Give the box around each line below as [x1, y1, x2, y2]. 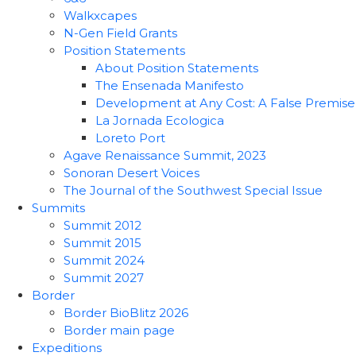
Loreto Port [95, 130, 165, 145]
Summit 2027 [64, 270, 144, 285]
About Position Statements [95, 60, 258, 75]
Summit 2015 [64, 235, 141, 250]
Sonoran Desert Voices [64, 165, 199, 180]
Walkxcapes [64, 8, 137, 23]
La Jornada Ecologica [95, 113, 224, 128]
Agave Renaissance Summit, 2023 [64, 148, 266, 163]
